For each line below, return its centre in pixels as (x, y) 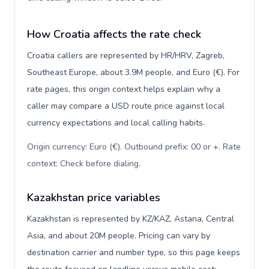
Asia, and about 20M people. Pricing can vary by (119, 236)
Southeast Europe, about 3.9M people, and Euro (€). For (133, 72)
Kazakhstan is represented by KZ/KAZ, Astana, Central (131, 219)
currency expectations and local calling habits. (116, 123)
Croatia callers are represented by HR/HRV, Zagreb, (126, 56)
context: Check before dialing (83, 164)
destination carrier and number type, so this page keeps (134, 252)
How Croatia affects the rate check (114, 34)
